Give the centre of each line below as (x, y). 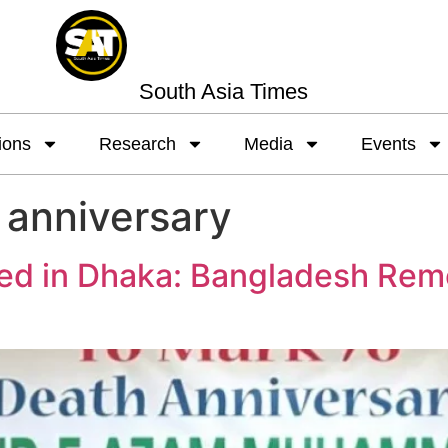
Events (388, 143)
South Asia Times (224, 91)
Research (137, 143)
